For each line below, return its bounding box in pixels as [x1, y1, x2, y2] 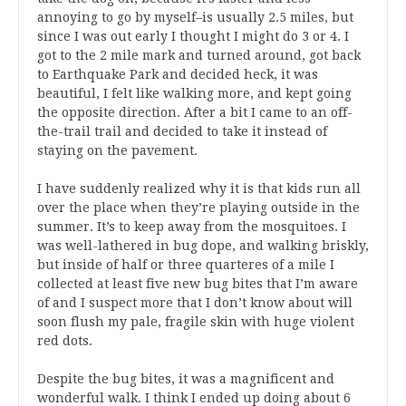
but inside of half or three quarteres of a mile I [37, 257, 334, 272]
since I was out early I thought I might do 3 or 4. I [37, 29, 349, 43]
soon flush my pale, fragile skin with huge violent [37, 314, 354, 329]
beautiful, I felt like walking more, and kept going [37, 86, 352, 101]
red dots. [37, 333, 92, 348]
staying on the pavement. [37, 143, 198, 158]
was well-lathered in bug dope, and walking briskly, [37, 238, 369, 253]
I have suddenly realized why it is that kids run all [37, 181, 361, 196]
